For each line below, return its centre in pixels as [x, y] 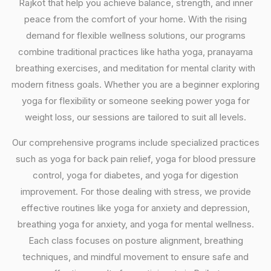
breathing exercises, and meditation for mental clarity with [135, 68]
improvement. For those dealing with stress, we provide [135, 191]
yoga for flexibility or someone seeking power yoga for [135, 101]
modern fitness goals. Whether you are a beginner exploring [135, 84]
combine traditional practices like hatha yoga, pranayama [135, 52]
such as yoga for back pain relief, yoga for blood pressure [135, 159]
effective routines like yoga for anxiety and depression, [135, 208]
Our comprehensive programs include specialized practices [135, 142]
